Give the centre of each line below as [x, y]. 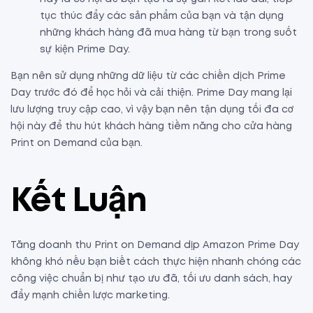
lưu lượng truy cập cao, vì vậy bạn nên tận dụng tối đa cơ [152, 109]
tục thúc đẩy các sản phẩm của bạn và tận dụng [162, 16]
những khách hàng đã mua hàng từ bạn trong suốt [168, 32]
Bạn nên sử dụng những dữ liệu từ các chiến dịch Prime [148, 76]
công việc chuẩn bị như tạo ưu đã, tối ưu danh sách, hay [151, 278]
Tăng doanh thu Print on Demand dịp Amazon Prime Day [155, 245]
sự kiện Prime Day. [85, 49]
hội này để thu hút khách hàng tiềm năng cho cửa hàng [151, 126]
